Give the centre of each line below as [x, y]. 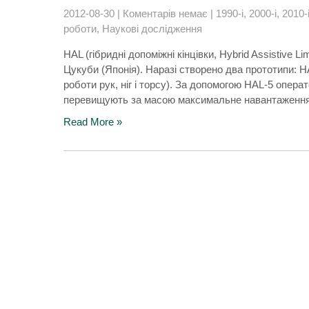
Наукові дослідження [152, 29]
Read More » [93, 122]
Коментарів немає [165, 13]
